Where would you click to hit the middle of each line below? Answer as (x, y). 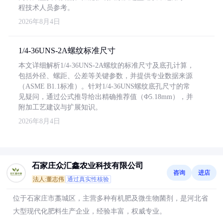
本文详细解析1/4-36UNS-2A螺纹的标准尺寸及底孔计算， (106, 65)
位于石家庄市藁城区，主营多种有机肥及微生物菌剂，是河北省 (111, 198)
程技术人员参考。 (46, 8)
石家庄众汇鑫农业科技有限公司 (88, 166)
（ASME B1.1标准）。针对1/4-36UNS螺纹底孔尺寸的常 (104, 86)
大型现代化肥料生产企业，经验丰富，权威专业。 (90, 211)
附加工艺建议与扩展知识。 (60, 107)
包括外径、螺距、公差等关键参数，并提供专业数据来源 (106, 76)
